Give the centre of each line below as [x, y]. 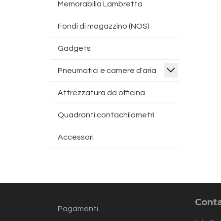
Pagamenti [78, 209]
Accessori [76, 137]
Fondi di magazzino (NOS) [104, 26]
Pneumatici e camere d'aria [107, 71]
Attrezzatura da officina [101, 93]
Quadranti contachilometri [106, 115]
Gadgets [74, 48]
